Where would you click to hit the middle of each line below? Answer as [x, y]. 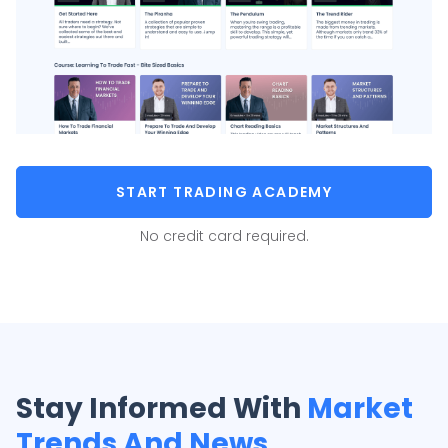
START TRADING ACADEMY [224, 191]
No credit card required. [224, 235]
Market [360, 408]
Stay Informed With [161, 408]
